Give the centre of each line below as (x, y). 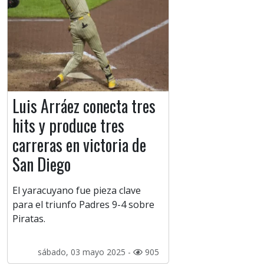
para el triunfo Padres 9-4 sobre (83, 205)
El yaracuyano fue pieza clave (77, 191)
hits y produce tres (68, 126)
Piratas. (29, 219)
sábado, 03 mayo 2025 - (85, 252)
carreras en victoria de (79, 145)
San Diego (42, 164)
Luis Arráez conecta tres (84, 106)
